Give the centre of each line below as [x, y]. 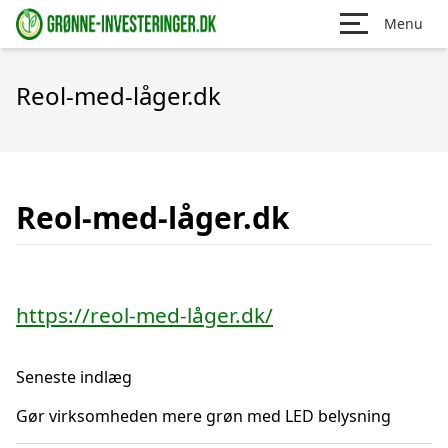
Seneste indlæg [74, 377]
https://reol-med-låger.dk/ [144, 315]
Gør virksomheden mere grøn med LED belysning [203, 416]
